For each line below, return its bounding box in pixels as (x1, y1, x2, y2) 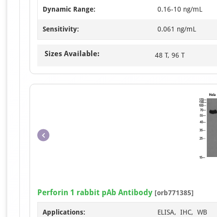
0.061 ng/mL (157, 25, 196, 33)
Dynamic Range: (43, 5, 95, 14)
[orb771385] (153, 189, 194, 197)
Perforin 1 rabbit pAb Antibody (37, 188, 153, 198)
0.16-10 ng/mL (157, 5, 202, 14)
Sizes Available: (45, 49, 99, 59)
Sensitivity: (43, 25, 79, 33)
